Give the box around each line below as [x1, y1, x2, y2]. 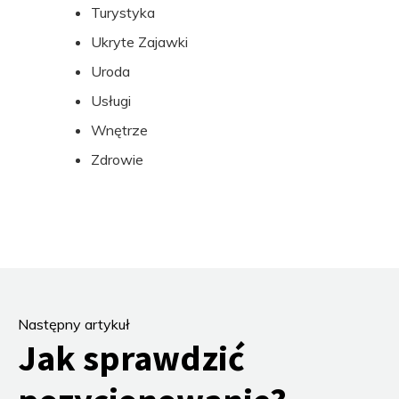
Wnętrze [91, 121, 148, 139]
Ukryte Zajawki [91, 33, 188, 51]
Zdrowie [91, 151, 143, 168]
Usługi [91, 92, 131, 110]
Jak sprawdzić [18, 336, 245, 380]
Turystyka [91, 4, 155, 21]
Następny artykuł [18, 315, 130, 333]
